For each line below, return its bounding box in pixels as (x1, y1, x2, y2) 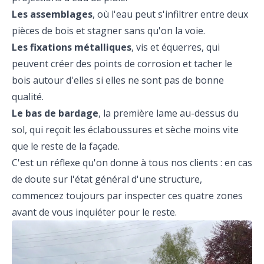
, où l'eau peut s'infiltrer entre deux (93, 8, 248, 21)
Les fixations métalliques (12, 41, 131, 54)
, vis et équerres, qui (131, 41, 220, 54)
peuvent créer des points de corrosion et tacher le (12, 57, 232, 70)
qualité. (12, 90, 44, 103)
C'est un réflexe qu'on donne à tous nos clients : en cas (12, 156, 252, 169)
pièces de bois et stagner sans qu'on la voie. (12, 24, 205, 37)
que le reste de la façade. (12, 140, 120, 153)
